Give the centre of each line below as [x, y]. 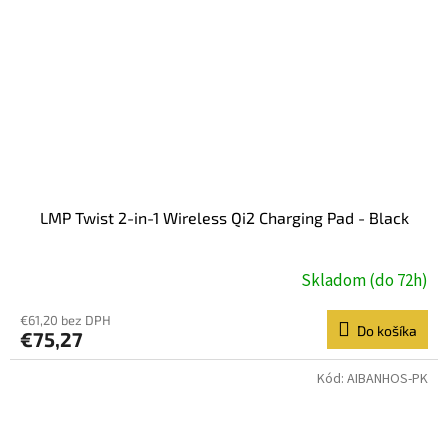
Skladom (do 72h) [364, 280]
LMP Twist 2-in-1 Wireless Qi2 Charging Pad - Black [224, 218]
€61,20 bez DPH [65, 320]
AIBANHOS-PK [387, 379]
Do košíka [387, 331]
